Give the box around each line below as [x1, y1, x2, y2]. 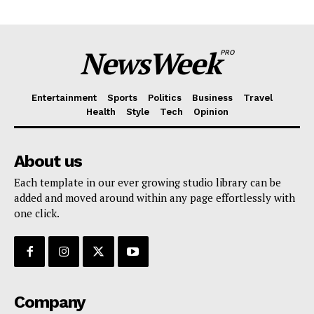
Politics [147, 92, 182, 103]
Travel [243, 92, 273, 103]
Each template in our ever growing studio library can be [14, 175, 281, 189]
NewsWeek [80, 43, 220, 83]
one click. [14, 205, 60, 220]
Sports [107, 92, 137, 103]
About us [14, 151, 82, 171]
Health [86, 106, 116, 117]
